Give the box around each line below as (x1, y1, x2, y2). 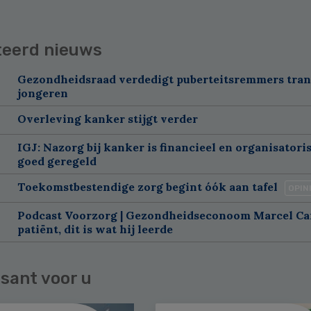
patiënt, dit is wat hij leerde (17, 221, 173, 236)
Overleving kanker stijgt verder (17, 111, 198, 126)
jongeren (17, 85, 68, 100)
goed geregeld (17, 153, 96, 168)
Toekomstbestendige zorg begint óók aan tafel (17, 179, 278, 194)
